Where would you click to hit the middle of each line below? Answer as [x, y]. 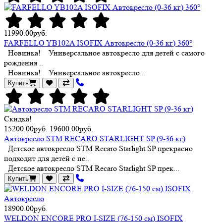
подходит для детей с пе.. [47, 158]
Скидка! [18, 118]
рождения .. [24, 62]
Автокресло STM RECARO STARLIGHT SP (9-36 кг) [95, 138]
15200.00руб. [26, 128]
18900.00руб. [26, 208]
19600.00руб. [71, 128]
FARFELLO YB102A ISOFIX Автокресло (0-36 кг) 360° [98, 43]
